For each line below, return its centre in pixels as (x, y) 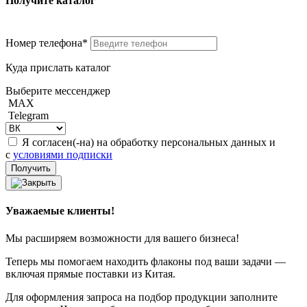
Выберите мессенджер (58, 91)
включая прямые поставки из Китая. (90, 273)
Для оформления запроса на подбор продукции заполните (142, 297)
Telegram (27, 116)
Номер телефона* (48, 43)
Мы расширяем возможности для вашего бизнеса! (122, 238)
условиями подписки (63, 155)
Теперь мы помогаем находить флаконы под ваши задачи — (146, 261)
